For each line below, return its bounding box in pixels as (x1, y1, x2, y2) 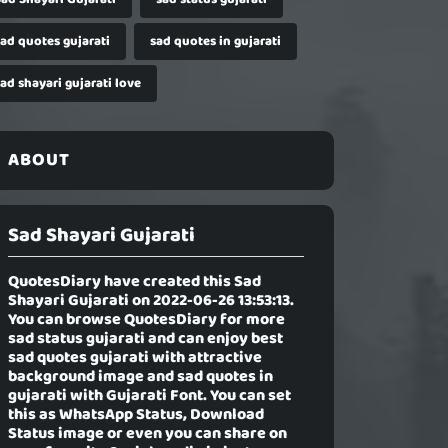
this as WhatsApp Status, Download (8, 402, 264, 429)
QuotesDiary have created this (8, 269, 234, 296)
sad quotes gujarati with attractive (8, 345, 262, 372)
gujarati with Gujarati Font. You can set (8, 383, 291, 410)
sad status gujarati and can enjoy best (8, 326, 283, 353)
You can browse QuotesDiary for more (8, 307, 285, 334)
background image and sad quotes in (8, 364, 273, 391)
